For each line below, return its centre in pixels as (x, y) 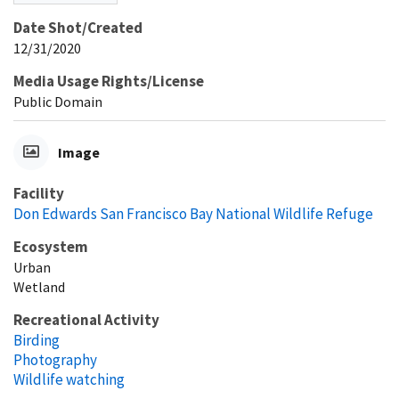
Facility (39, 194)
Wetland (39, 287)
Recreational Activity (86, 320)
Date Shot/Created (78, 28)
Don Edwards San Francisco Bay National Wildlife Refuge (193, 214)
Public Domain (58, 102)
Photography (55, 360)
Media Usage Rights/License (109, 81)
